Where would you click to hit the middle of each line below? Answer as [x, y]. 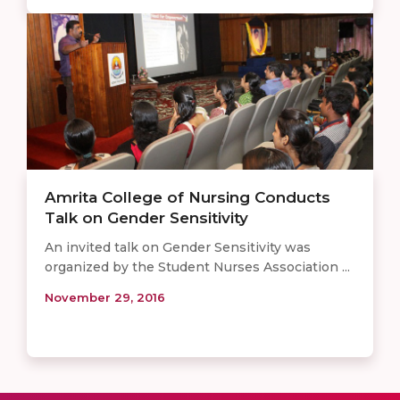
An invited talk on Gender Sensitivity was [178, 247]
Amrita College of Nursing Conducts [187, 197]
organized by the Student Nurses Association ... [197, 267]
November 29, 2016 [105, 297]
